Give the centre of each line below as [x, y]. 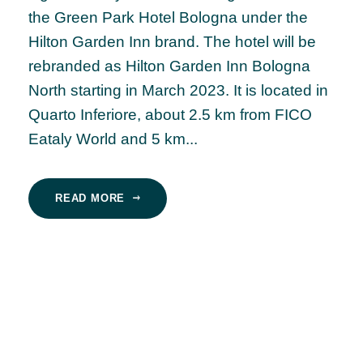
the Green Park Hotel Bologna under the [168, 18]
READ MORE [90, 199]
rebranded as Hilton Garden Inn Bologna [169, 66]
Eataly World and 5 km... [113, 139]
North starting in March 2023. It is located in [178, 91]
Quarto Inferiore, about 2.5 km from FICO [170, 115]
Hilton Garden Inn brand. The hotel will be [172, 42]
